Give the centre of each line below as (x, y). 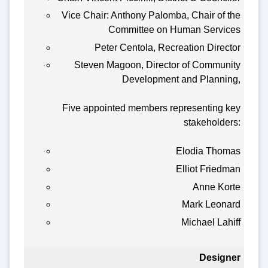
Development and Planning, (182, 80)
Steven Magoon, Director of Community (158, 65)
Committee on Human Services (175, 30)
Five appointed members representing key (152, 108)
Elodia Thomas (208, 151)
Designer (220, 258)
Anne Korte (217, 187)
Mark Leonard (211, 205)
